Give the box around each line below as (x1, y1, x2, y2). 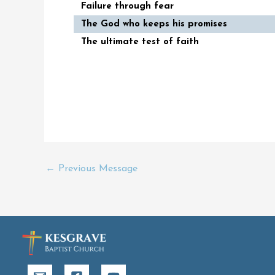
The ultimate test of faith (81, 37, 199, 47)
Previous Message (55, 164, 137, 174)
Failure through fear (81, 2, 174, 12)
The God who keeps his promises (81, 20, 227, 29)
